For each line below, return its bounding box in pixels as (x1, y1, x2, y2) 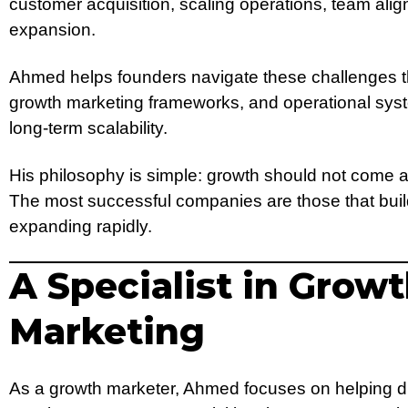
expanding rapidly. (9, 216, 152, 236)
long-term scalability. (9, 117, 168, 138)
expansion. (9, 19, 96, 39)
